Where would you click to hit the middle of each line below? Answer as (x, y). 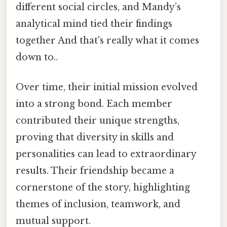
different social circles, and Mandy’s (98, 7)
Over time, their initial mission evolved (107, 87)
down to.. (37, 57)
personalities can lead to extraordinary (106, 154)
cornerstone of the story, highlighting (103, 188)
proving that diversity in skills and (95, 138)
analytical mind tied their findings (94, 24)
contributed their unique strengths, (98, 121)
